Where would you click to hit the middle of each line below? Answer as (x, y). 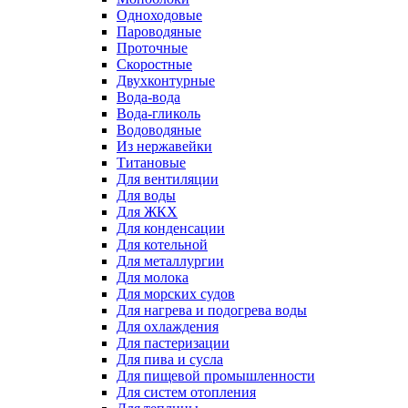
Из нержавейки (164, 146)
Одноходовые (159, 15)
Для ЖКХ (147, 212)
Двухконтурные (166, 81)
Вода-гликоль (158, 113)
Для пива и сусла (170, 359)
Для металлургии (170, 261)
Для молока (153, 277)
